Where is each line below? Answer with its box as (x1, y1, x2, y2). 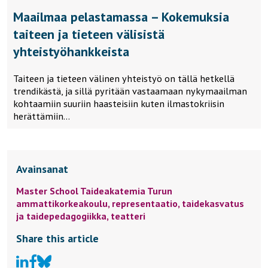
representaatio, (112, 197, 182, 209)
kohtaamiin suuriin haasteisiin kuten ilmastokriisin (13, 97, 224, 109)
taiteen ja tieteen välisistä (13, 25, 165, 42)
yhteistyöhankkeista (13, 42, 129, 60)
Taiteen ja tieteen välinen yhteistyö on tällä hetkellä (13, 72, 234, 84)
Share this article (16, 231, 99, 245)
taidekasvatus (182, 197, 244, 209)
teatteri (111, 209, 145, 222)
